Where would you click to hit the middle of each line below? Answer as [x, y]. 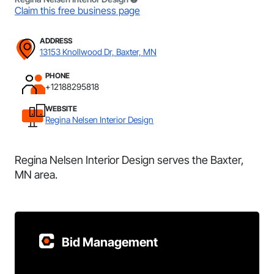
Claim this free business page [77, 10]
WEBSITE [61, 109]
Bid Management [110, 242]
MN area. [36, 175]
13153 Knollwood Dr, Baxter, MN [98, 52]
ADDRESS [56, 41]
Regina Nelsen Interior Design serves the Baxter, [129, 160]
